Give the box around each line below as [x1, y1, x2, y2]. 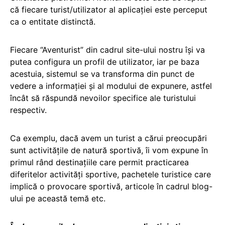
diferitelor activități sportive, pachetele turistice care [10, 169, 211, 179]
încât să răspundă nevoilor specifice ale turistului [10, 92, 196, 103]
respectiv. [10, 104, 47, 115]
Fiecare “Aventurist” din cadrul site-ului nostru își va [10, 44, 205, 55]
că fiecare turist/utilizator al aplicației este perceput [10, 4, 207, 15]
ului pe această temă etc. [10, 193, 105, 203]
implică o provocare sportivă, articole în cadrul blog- [10, 181, 212, 191]
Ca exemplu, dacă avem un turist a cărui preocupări [10, 133, 207, 143]
